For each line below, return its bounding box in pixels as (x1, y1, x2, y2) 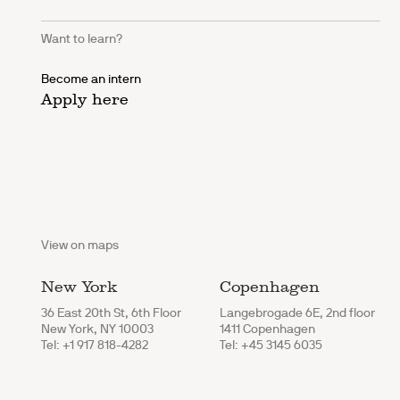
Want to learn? (41, 31, 123, 46)
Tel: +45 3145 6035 (220, 337, 323, 353)
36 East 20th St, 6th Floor (41, 305, 182, 321)
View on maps (41, 237, 120, 253)
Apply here (41, 89, 129, 110)
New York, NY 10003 (41, 321, 154, 337)
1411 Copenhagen (220, 321, 316, 337)
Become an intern (41, 71, 142, 87)
